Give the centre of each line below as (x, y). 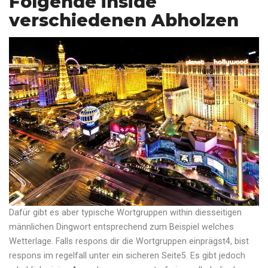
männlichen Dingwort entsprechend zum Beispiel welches (121, 227)
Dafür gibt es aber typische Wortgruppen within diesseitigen (125, 213)
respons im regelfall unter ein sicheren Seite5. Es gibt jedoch (127, 256)
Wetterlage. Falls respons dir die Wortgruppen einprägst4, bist (129, 242)
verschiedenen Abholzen (124, 20)
